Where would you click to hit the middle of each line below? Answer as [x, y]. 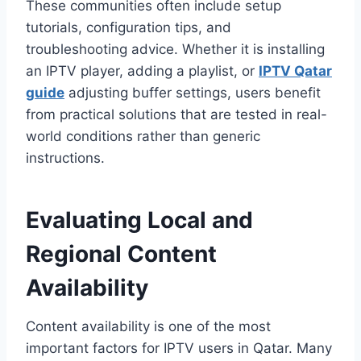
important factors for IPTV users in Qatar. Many [179, 349]
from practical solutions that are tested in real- [176, 115]
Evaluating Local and [139, 220]
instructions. [65, 158]
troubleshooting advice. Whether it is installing [175, 50]
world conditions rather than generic [143, 137]
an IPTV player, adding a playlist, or [142, 71]
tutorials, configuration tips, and [129, 28]
